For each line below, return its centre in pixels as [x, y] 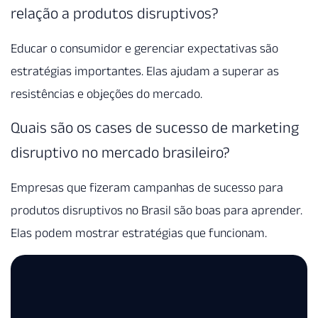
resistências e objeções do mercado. [106, 93]
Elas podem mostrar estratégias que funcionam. [139, 233]
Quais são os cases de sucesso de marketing [155, 127]
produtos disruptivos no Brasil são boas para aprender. [157, 210]
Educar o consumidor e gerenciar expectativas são [144, 48]
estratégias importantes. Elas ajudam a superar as [145, 71]
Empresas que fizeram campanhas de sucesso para [147, 188]
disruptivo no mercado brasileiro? [120, 152]
